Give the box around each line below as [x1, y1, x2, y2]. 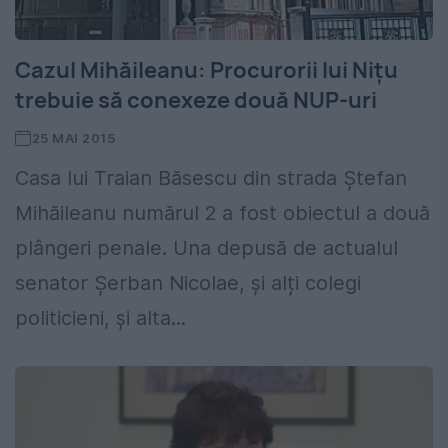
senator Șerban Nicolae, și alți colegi [15, 271, 361, 296]
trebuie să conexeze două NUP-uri [15, 85, 377, 116]
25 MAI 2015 [31, 130, 116, 147]
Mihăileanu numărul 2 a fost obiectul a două [15, 201, 430, 226]
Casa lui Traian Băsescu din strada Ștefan [15, 166, 407, 191]
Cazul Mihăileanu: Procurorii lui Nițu [15, 55, 398, 86]
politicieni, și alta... [15, 306, 186, 331]
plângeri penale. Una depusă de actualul [15, 236, 398, 261]
